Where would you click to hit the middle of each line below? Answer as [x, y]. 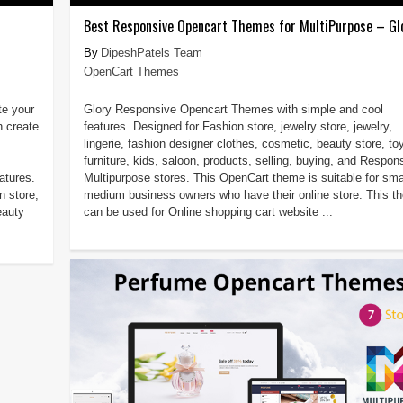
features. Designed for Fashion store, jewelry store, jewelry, [237, 126]
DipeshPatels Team [151, 52]
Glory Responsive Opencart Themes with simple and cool [233, 109]
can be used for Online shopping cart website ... [208, 211]
